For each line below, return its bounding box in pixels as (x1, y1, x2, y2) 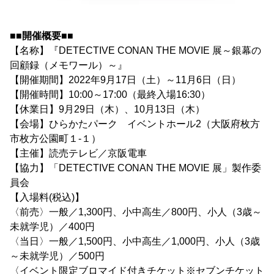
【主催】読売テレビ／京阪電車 (10, 148, 147, 159)
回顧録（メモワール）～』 (10, 60, 127, 71)
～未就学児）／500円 (10, 251, 105, 262)
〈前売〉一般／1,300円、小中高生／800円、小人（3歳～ (10, 207, 262, 218)
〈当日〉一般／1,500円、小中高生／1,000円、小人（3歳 (10, 236, 260, 247)
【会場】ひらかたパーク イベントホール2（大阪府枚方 (10, 119, 260, 130)
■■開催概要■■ (10, 31, 73, 42)
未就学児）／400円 (10, 221, 95, 232)
